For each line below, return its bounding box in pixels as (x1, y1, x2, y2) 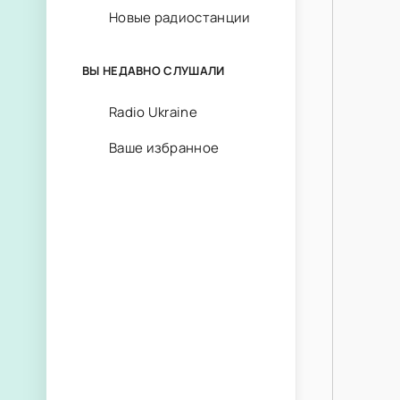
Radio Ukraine (109, 103, 197, 121)
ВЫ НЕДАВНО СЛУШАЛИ (82, 62, 225, 79)
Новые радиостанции (109, 8, 251, 27)
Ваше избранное (109, 138, 220, 157)
